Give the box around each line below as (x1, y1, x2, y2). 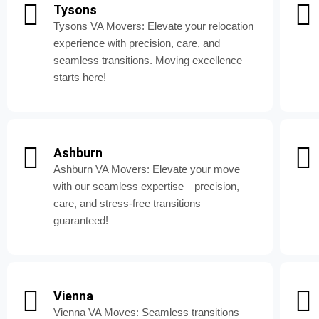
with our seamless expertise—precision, (53, 180, 239, 193)
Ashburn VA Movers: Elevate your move (53, 163, 240, 176)
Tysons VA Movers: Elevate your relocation (53, 20, 253, 33)
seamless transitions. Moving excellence (53, 54, 242, 67)
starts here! (53, 71, 106, 84)
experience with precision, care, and (53, 37, 220, 50)
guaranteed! (53, 214, 108, 227)
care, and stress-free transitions (53, 197, 201, 210)
